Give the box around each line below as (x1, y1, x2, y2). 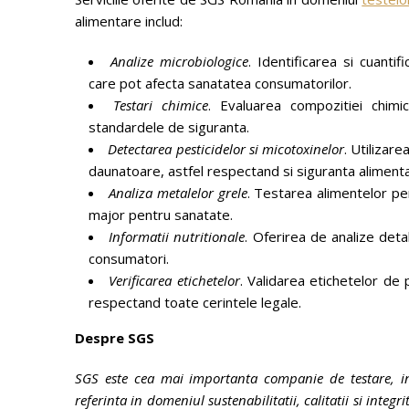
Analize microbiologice (110, 52, 248, 70)
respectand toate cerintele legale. (89, 293, 301, 311)
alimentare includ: (75, 12, 183, 30)
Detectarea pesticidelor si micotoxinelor (108, 140, 345, 158)
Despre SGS (75, 329, 154, 347)
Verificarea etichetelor (109, 271, 240, 289)
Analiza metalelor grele (108, 184, 247, 202)
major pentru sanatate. (89, 205, 233, 224)
